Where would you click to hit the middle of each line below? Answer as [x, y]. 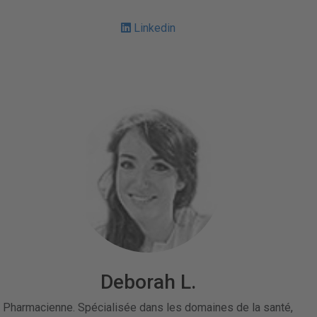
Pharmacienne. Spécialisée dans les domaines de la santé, [148, 308]
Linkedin [154, 28]
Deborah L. [148, 282]
